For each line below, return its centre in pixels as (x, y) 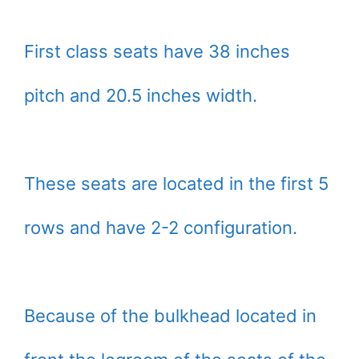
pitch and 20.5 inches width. (141, 96)
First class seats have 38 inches (157, 52)
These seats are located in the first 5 (176, 184)
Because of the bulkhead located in (170, 316)
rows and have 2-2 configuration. (161, 228)
